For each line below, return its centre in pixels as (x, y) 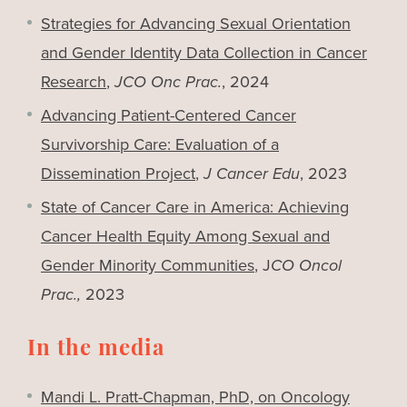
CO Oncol (306, 266)
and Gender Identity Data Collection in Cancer (204, 53)
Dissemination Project (118, 174)
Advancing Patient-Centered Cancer (169, 116)
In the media (96, 350)
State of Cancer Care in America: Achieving (195, 208)
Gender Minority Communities (148, 266)
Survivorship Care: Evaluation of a (160, 145)
